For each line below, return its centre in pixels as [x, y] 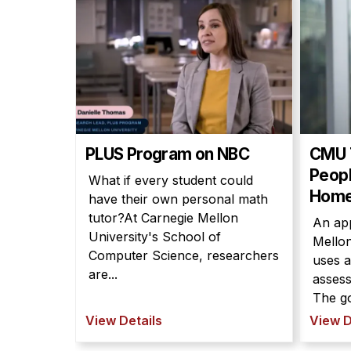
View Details [124, 320]
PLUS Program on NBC [168, 154]
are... [103, 274]
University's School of [155, 237]
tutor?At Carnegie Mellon [164, 218]
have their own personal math [178, 199]
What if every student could [171, 180]
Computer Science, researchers [184, 255]
